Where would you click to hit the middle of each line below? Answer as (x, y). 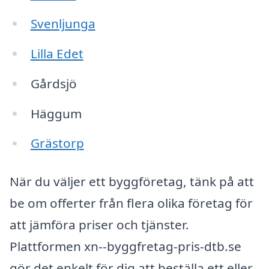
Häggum (56, 113)
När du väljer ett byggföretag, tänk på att (132, 182)
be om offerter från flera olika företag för (131, 203)
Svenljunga (63, 24)
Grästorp (57, 143)
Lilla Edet (57, 53)
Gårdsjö (53, 83)
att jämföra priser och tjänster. (99, 225)
